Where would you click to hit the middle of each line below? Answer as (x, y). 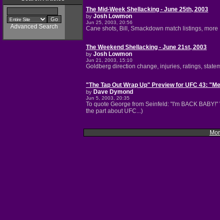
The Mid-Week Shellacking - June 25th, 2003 (147, 9)
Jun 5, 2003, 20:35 (108, 98)
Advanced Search (34, 27)
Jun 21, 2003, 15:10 (109, 60)
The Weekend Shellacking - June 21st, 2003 (146, 47)
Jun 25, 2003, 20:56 (109, 22)
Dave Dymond (113, 92)
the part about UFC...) (114, 111)
